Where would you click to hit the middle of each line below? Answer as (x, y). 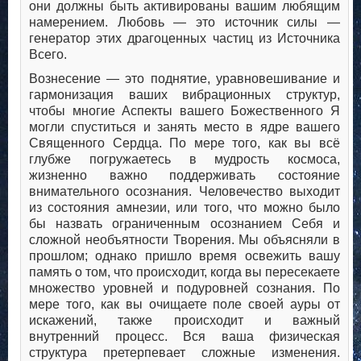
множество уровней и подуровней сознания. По (185, 288)
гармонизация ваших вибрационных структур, (185, 95)
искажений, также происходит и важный (185, 321)
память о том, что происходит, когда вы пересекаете (185, 272)
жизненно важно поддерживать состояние (185, 176)
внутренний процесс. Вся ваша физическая (185, 337)
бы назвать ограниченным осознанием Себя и (185, 224)
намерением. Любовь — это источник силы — (185, 23)
